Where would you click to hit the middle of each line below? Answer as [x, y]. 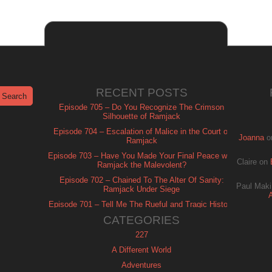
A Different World [141, 250]
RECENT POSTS [141, 93]
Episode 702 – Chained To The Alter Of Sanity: [141, 180]
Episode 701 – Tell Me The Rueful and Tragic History [141, 204]
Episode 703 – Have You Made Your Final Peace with [141, 156]
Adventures [141, 265]
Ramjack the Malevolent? [141, 165]
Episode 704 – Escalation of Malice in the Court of [141, 131]
